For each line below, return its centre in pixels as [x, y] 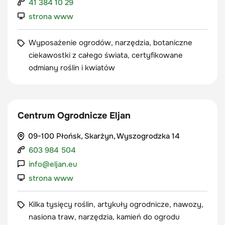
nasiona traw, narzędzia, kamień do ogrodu [104, 217]
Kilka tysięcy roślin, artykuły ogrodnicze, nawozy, [116, 204]
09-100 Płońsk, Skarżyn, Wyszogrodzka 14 [104, 136]
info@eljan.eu [53, 164]
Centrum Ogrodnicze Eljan [74, 116]
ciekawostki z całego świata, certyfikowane [106, 55]
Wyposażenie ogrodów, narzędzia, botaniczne [110, 43]
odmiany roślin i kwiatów [72, 68]
